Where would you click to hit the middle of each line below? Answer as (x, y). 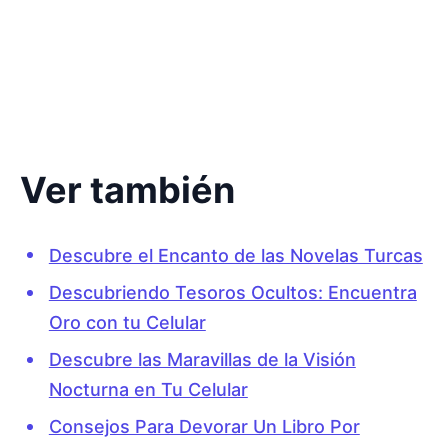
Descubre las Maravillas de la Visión (202, 360)
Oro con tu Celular (127, 322)
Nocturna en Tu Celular (148, 390)
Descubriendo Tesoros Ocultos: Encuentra (232, 292)
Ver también (127, 189)
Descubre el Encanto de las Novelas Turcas (235, 255)
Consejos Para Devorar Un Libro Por (204, 427)
